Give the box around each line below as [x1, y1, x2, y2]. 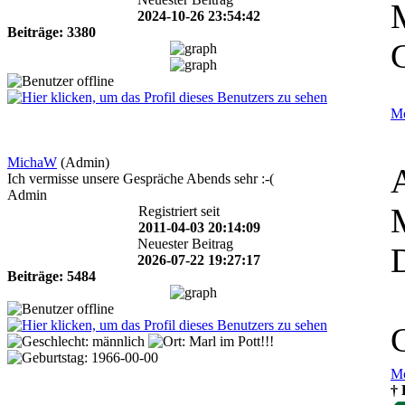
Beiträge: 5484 [7, 268, 96, 284]
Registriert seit [137, 202, 220, 219]
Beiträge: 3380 [7, 24, 96, 40]
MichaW [7, 154, 57, 170]
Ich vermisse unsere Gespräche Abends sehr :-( [7, 170, 274, 186]
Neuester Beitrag [137, 235, 233, 251]
